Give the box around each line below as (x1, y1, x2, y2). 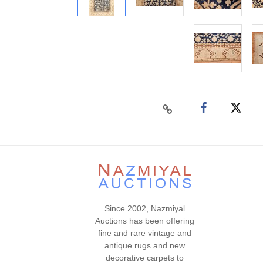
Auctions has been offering (95, 216, 195, 226)
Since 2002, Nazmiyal (104, 204, 186, 214)
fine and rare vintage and (98, 228, 192, 238)
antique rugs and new (104, 241, 186, 251)
